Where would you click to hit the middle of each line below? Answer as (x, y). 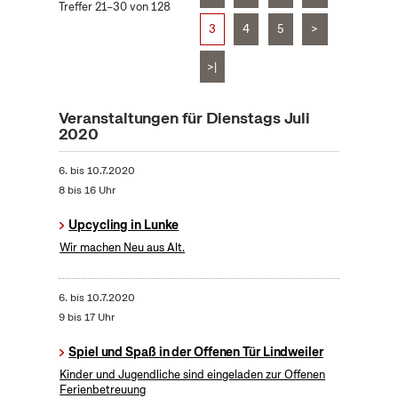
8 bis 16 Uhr (87, 191)
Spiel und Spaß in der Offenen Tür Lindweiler (196, 352)
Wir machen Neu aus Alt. (123, 248)
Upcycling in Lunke (124, 225)
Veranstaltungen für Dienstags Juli (184, 118)
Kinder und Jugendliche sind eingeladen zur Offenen (193, 375)
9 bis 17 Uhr (86, 318)
